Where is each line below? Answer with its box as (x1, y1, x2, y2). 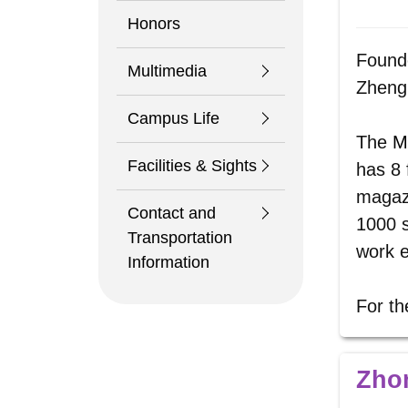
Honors (127, 15, 180, 33)
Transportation (127, 229, 232, 247)
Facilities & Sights (127, 157, 257, 175)
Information (127, 253, 209, 271)
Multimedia (127, 62, 207, 80)
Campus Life (127, 109, 219, 127)
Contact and (127, 204, 216, 222)
